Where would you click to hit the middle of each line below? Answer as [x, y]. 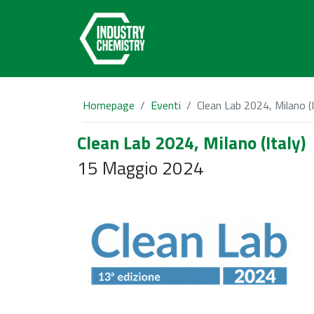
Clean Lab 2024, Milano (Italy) [191, 143]
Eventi [166, 105]
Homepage [109, 105]
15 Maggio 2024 [141, 168]
